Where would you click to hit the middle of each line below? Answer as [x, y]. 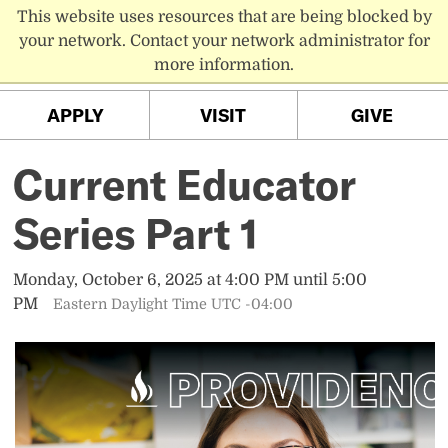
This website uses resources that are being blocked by [224, 17]
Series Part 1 [136, 233]
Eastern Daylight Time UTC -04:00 [172, 304]
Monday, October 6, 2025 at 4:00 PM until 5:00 [190, 280]
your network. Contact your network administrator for [224, 41]
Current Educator [185, 184]
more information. [224, 65]
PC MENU [401, 28]
